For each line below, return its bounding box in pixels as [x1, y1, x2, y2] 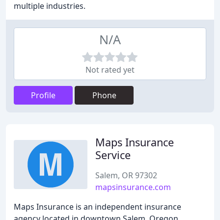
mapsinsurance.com [95, 182, 171, 192]
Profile [31, 90, 55, 101]
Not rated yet [85, 64, 135, 75]
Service [95, 148, 131, 162]
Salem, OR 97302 [95, 170, 157, 181]
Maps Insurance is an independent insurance [14, 201, 181, 212]
